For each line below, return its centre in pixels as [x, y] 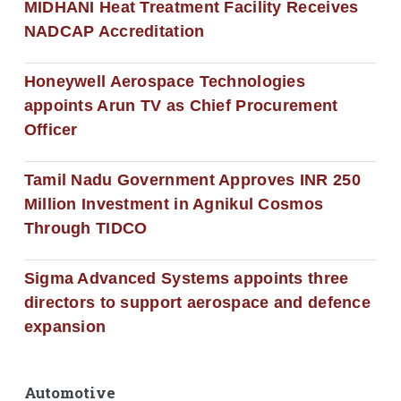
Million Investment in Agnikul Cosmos [174, 204]
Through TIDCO [85, 228]
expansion [65, 326]
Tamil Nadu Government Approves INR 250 [192, 179]
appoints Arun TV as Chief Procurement [181, 105]
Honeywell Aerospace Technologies [165, 81]
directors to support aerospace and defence [197, 302]
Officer [51, 129]
